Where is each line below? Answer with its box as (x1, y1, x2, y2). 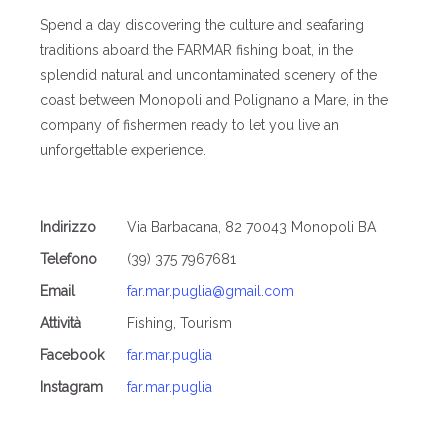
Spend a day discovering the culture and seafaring (40, 17, 365, 34)
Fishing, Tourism (127, 315, 233, 332)
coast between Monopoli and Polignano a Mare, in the (40, 92, 389, 109)
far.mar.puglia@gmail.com (127, 283, 295, 300)
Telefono (40, 251, 98, 268)
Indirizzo (40, 219, 97, 236)
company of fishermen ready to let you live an (40, 117, 340, 134)
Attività (40, 315, 82, 332)
